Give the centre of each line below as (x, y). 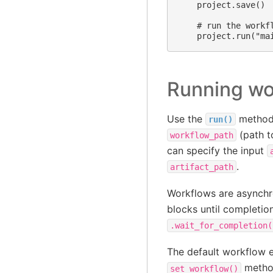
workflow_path (201, 135)
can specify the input (217, 150)
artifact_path (201, 167)
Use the (186, 119)
